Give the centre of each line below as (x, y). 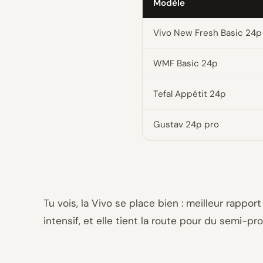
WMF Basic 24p (186, 63)
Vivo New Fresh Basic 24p (208, 33)
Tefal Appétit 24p (190, 94)
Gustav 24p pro (186, 124)
